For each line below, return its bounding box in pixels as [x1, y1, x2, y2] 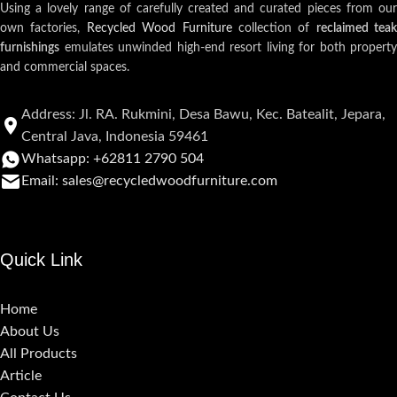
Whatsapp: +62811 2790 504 [21, 152, 204, 167]
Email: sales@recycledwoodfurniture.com [21, 174, 277, 189]
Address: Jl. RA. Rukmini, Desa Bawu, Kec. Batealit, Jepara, [21, 107, 385, 122]
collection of [231, 22, 316, 35]
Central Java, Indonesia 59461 [21, 129, 208, 144]
